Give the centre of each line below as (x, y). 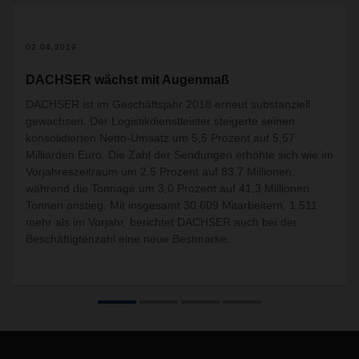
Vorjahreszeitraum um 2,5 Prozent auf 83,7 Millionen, (160, 171)
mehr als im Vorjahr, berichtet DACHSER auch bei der (161, 222)
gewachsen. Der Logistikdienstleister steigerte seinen (160, 121)
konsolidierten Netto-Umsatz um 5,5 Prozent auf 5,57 (160, 138)
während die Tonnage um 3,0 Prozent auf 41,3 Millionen (167, 188)
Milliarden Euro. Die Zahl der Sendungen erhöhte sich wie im (179, 155)
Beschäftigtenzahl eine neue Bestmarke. (128, 239)
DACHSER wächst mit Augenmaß (127, 80)
